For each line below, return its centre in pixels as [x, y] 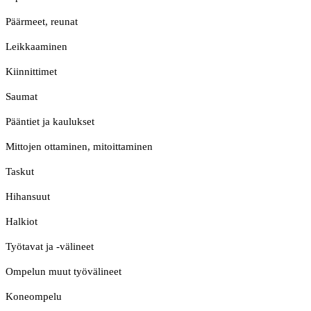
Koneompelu [34, 297]
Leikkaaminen [36, 47]
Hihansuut [28, 197]
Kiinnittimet [31, 72]
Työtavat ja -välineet [50, 247]
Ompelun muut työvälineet [64, 272]
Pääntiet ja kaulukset [50, 122]
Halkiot [22, 222]
